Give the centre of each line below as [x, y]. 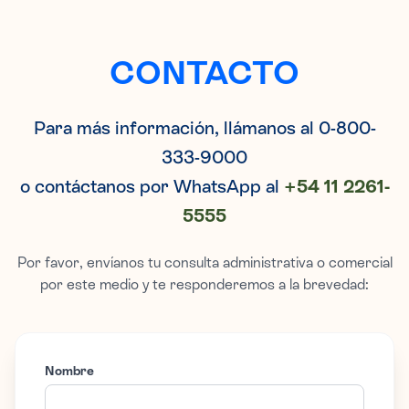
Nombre [69, 372]
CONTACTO [204, 73]
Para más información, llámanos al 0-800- [204, 128]
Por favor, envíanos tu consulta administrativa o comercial [204, 263]
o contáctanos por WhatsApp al [152, 187]
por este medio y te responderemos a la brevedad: [204, 285]
